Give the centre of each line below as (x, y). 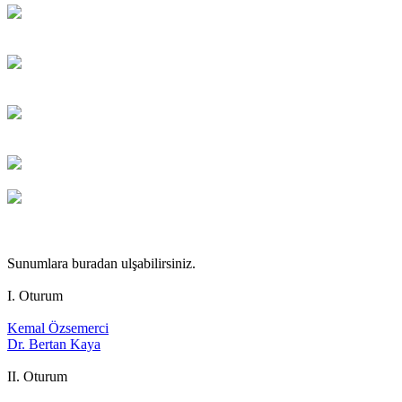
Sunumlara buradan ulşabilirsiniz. (101, 263)
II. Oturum (37, 376)
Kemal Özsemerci (58, 328)
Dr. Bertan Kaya (54, 344)
